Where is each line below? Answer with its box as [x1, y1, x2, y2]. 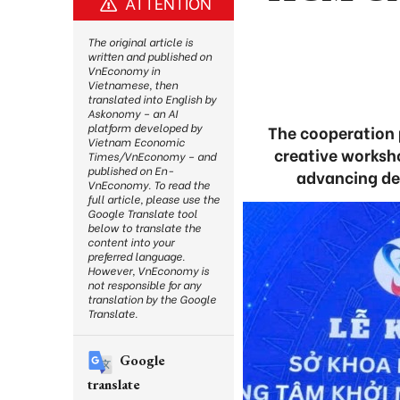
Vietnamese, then [87, 77, 178, 92]
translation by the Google [87, 291, 216, 306]
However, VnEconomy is [87, 262, 209, 278]
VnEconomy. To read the [87, 177, 210, 192]
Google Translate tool [87, 205, 197, 221]
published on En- [87, 162, 173, 178]
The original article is [87, 34, 193, 49]
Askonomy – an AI [87, 105, 178, 121]
